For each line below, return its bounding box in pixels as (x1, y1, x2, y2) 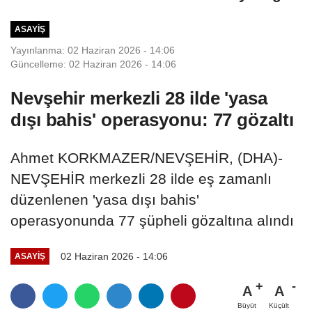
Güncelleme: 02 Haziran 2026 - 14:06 (10, 58, 176, 70)
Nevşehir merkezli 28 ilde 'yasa (10, 87, 267, 109)
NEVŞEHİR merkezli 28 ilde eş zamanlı (10, 170, 272, 187)
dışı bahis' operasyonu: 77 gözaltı (10, 109, 294, 130)
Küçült (269, 301, 289, 309)
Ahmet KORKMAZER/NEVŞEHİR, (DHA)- (10, 149, 283, 166)
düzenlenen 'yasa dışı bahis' (10, 191, 199, 208)
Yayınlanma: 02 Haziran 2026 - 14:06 (10, 44, 175, 56)
